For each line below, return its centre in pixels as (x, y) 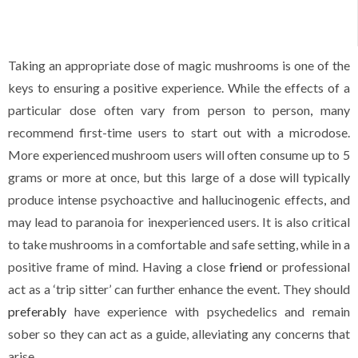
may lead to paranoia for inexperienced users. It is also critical (179, 222)
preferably (37, 312)
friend (246, 267)
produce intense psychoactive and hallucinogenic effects (166, 200)
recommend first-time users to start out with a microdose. (179, 133)
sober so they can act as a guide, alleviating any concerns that (179, 334)
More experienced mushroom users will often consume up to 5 (179, 155)
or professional (306, 267)
